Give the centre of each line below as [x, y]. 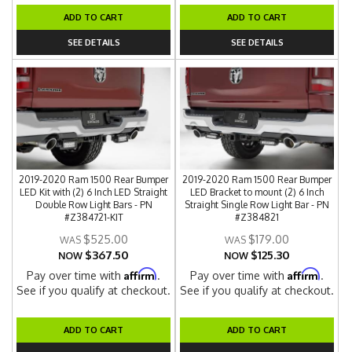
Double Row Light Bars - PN [93, 205]
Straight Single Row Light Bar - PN [257, 205]
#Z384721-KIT [93, 217]
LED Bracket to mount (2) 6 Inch [257, 192]
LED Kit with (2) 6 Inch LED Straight [94, 192]
